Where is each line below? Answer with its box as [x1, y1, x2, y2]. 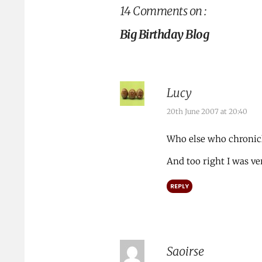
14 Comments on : [119, 3, 206, 18]
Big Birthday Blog [119, 26, 209, 42]
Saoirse [166, 243, 204, 258]
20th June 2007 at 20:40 [166, 106, 247, 116]
